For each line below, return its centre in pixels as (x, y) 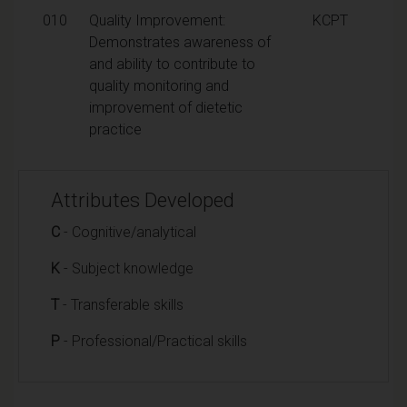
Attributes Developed (143, 200)
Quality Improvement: (157, 20)
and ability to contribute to (172, 64)
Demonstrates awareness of (180, 42)
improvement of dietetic (166, 107)
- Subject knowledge (127, 268)
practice (115, 129)
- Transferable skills (121, 304)
